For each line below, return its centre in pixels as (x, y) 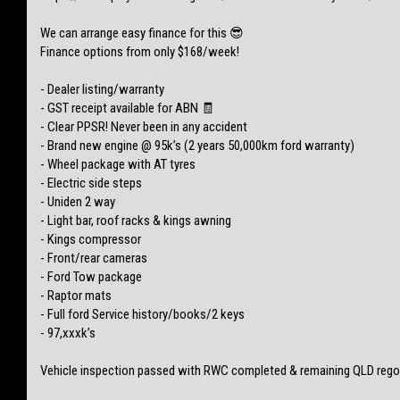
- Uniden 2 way (78, 201)
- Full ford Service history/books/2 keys (142, 314)
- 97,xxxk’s (68, 333)
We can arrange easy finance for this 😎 (142, 33)
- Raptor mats (76, 295)
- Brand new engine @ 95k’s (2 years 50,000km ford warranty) (197, 145)
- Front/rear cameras (94, 258)
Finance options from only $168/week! (140, 51)
